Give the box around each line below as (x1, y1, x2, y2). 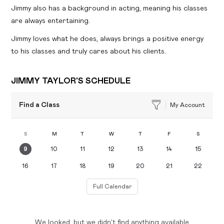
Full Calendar (92, 183, 131, 189)
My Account (169, 101, 205, 108)
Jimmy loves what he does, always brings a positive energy (11, 35, 204, 42)
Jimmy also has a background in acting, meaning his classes (11, 4, 208, 12)
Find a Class (19, 101, 60, 108)
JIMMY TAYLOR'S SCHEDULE (11, 76, 131, 85)
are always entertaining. (11, 17, 90, 24)
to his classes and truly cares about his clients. (11, 47, 166, 55)
